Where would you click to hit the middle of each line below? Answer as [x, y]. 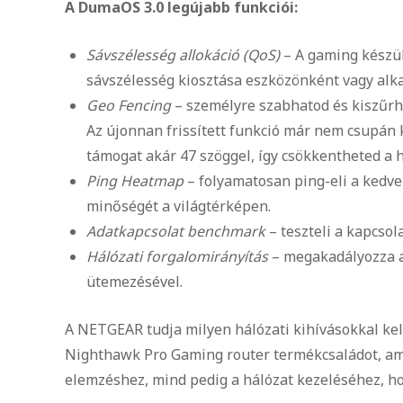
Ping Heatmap [135, 180]
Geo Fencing [129, 105]
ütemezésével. [134, 281]
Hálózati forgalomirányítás [177, 256]
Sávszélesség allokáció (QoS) [185, 54]
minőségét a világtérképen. [179, 206]
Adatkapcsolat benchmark [176, 231]
